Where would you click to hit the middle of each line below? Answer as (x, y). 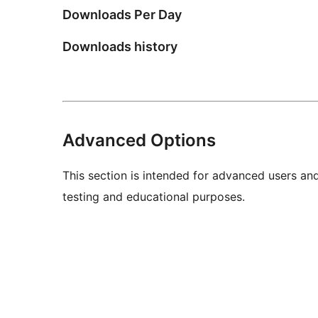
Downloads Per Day (122, 15)
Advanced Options (139, 141)
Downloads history (120, 47)
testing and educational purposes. (154, 197)
